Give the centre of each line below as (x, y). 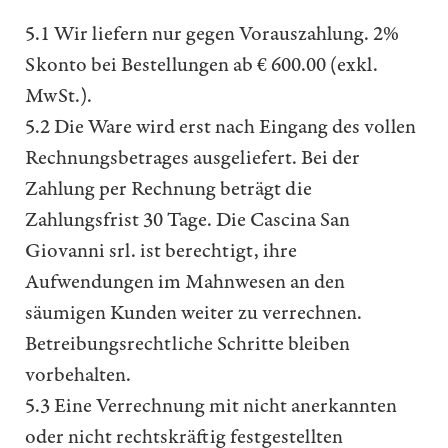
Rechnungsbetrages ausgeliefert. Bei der (192, 158)
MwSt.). (58, 96)
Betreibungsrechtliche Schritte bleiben (187, 344)
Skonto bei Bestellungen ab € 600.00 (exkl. (201, 65)
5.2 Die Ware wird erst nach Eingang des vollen (220, 127)
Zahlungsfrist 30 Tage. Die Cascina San (187, 220)
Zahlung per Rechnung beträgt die (168, 189)
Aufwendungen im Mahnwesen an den (185, 282)
